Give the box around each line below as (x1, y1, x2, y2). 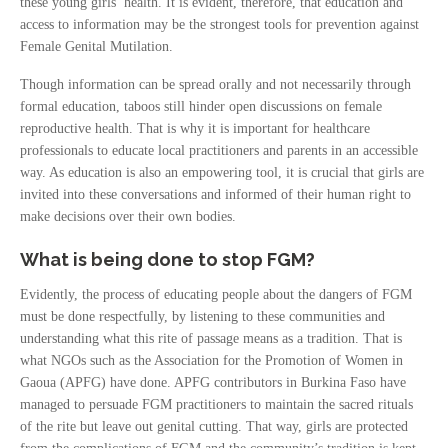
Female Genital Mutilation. (20, 39, 173, 54)
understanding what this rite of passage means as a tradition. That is (20, 331, 402, 346)
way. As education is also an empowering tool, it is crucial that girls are (20, 165, 424, 180)
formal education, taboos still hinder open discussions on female (20, 99, 382, 114)
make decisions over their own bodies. (20, 209, 236, 224)
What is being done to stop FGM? (20, 249, 315, 270)
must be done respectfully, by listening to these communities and (20, 309, 385, 324)
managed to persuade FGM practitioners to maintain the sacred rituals (20, 397, 413, 412)
